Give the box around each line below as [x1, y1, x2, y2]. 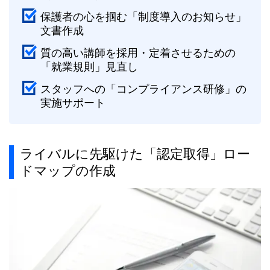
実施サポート [40, 95, 105, 109]
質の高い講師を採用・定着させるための [40, 45, 236, 59]
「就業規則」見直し [40, 59, 138, 73]
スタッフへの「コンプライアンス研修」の [40, 81, 246, 95]
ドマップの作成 [20, 162, 116, 178]
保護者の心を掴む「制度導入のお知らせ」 [40, 9, 246, 23]
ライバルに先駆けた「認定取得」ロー [20, 145, 250, 162]
